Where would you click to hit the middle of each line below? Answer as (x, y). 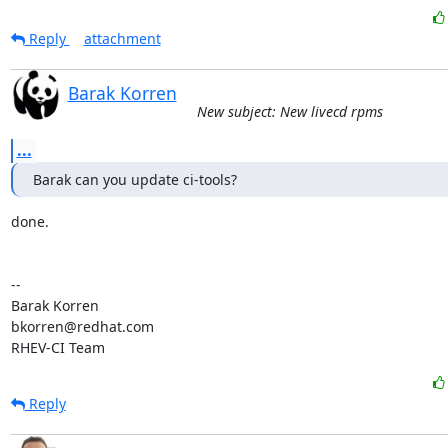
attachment (122, 38)
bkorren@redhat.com (82, 326)
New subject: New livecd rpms (289, 111)
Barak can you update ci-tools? (134, 179)
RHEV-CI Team (57, 347)
